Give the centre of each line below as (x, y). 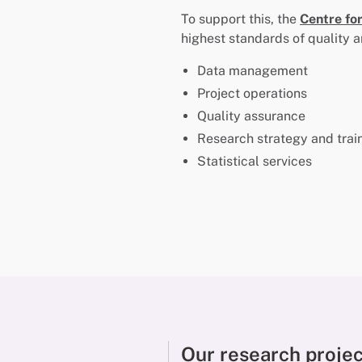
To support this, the (240, 19)
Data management (253, 71)
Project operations (252, 94)
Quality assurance (251, 116)
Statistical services (255, 162)
